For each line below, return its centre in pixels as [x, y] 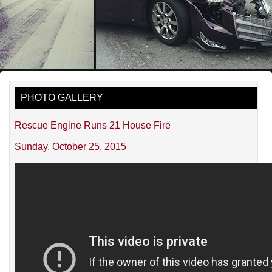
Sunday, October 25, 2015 [71, 146]
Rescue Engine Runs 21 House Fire [93, 125]
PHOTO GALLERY [62, 97]
